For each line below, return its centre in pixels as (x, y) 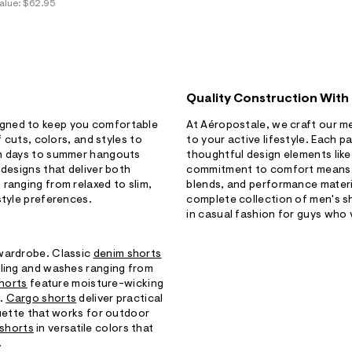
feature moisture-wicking (95, 285)
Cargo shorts (41, 300)
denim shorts (127, 255)
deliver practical (120, 300)
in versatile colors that (93, 330)
